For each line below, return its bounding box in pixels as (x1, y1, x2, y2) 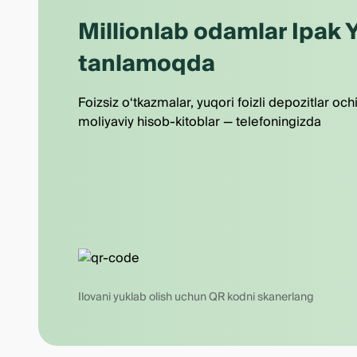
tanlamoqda (78, 45, 215, 84)
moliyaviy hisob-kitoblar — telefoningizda (78, 111, 321, 133)
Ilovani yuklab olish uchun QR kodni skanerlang (78, 288, 314, 307)
